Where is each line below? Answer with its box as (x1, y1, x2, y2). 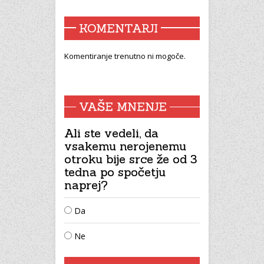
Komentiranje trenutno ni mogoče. (64, 50, 186, 61)
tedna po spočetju (64, 164, 166, 179)
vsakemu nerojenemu (64, 138, 186, 153)
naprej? (64, 177, 108, 192)
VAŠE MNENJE (79, 98, 167, 114)
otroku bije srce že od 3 (64, 151, 197, 166)
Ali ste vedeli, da (64, 125, 159, 140)
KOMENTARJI (79, 20, 158, 35)
